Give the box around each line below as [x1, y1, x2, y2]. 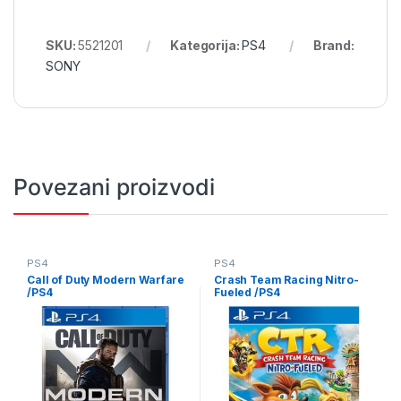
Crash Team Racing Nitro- [213, 272, 359, 286]
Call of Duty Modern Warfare [26, 272, 185, 286]
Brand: [312, 37, 354, 53]
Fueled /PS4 [213, 285, 280, 299]
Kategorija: [170, 37, 243, 53]
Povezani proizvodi [13, 173, 215, 200]
